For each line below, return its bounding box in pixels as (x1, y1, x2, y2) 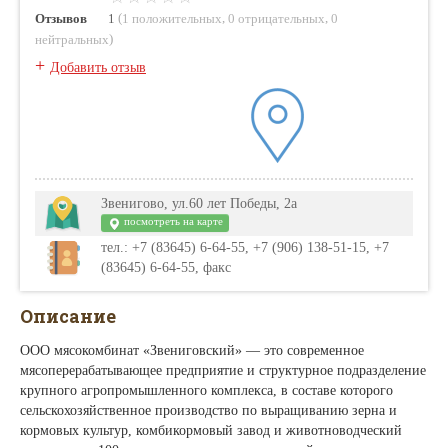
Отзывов (35, 10, 87, 26)
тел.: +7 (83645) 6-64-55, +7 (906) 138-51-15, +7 (101, 239, 389, 255)
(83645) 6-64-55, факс (101, 259, 231, 275)
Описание (20, 303, 116, 328)
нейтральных (35, 31, 109, 47)
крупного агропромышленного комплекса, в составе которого (20, 382, 393, 398)
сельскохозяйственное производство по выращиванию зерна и (20, 402, 397, 418)
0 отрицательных (228, 10, 325, 26)
